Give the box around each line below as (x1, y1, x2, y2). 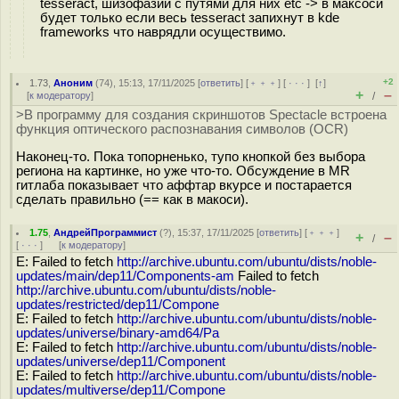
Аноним (53, 77, 94, 88)
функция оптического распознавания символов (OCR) (16, 122, 348, 136)
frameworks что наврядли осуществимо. (40, 25, 286, 39)
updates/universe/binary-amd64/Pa (16, 326, 219, 340)
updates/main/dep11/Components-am (16, 269, 234, 283)
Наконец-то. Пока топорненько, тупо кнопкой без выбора (16, 149, 365, 164)
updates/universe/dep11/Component (16, 354, 225, 369)
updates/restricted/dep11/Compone (16, 297, 219, 312)
